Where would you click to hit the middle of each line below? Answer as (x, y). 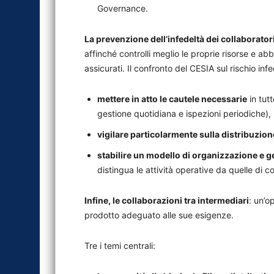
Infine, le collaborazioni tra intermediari (167, 200)
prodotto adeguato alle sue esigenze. (159, 215)
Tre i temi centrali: (120, 246)
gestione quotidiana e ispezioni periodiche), (184, 113)
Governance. (123, 8)
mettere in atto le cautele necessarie (172, 99)
